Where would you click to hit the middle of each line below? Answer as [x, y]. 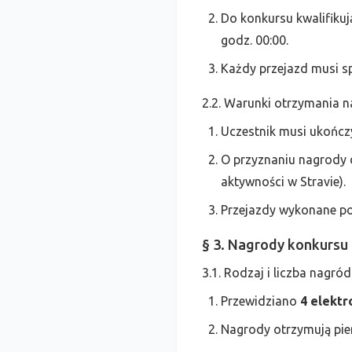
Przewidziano [260, 301]
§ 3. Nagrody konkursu [275, 244]
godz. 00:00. [255, 40]
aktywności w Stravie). [283, 181]
